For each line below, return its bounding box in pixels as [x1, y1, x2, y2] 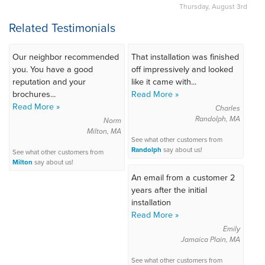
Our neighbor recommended [12, 50, 119, 63]
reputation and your [12, 75, 86, 88]
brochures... [12, 87, 56, 100]
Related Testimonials [9, 18, 115, 36]
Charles [215, 102, 241, 114]
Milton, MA [87, 125, 122, 137]
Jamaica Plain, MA [181, 234, 241, 245]
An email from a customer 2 [131, 170, 235, 183]
